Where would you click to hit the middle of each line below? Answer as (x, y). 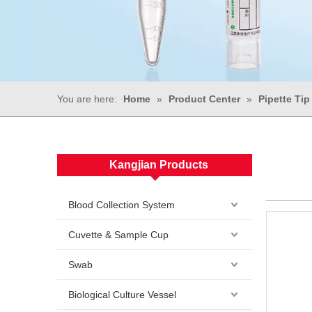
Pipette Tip (284, 99)
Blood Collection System (122, 205)
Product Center (204, 99)
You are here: (87, 99)
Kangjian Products (159, 165)
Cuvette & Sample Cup (118, 235)
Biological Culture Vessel (122, 295)
